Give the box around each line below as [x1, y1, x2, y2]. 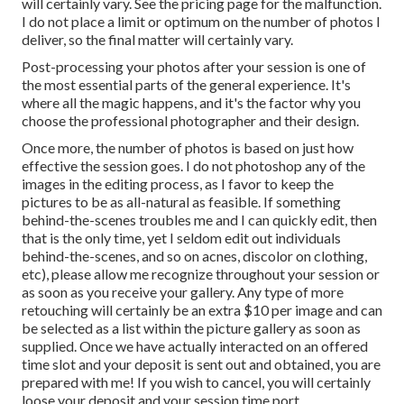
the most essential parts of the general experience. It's [22, 76, 351, 94]
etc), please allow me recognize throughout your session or [22, 265, 380, 283]
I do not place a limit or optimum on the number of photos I [22, 13, 381, 31]
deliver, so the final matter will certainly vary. [22, 31, 293, 49]
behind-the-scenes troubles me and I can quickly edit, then [22, 211, 377, 229]
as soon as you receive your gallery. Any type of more [22, 283, 344, 301]
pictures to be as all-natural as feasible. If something [22, 193, 341, 211]
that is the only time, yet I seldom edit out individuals [22, 229, 341, 247]
